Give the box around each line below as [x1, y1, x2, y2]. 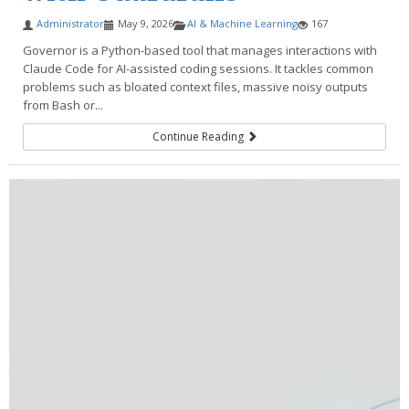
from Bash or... [23, 97, 103, 113]
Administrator [37, 16, 104, 30]
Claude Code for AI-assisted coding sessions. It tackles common [23, 60, 373, 77]
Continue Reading [152, 129, 246, 144]
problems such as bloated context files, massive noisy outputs [23, 79, 368, 95]
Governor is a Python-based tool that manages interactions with [23, 42, 377, 58]
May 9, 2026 [118, 16, 173, 30]
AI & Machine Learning [187, 16, 298, 30]
